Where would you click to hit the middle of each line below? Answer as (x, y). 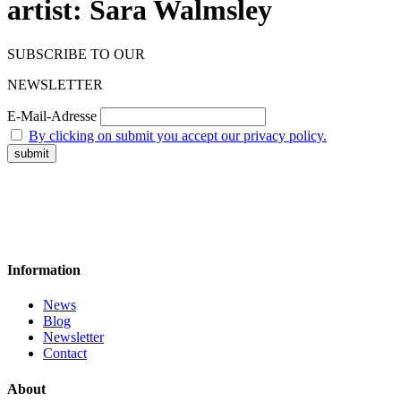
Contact (65, 354)
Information (44, 270)
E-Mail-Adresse (52, 115)
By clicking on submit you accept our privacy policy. (178, 135)
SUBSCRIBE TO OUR (76, 54)
